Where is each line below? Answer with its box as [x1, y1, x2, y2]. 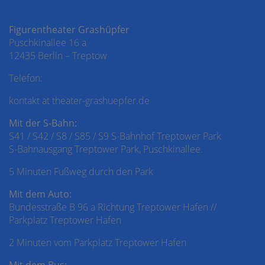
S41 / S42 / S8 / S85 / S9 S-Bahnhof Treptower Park [9, 130, 221, 143]
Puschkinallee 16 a [9, 36, 86, 50]
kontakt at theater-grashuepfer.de [9, 94, 150, 108]
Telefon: [9, 72, 45, 85]
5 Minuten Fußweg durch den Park [9, 165, 153, 179]
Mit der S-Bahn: [9, 117, 77, 130]
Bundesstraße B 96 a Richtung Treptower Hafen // [9, 201, 216, 214]
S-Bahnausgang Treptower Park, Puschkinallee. [9, 143, 203, 156]
